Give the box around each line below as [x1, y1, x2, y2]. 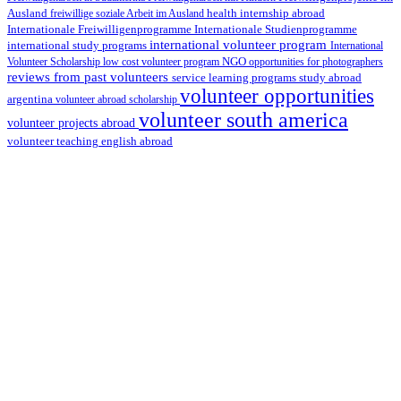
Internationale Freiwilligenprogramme [7, 22, 194, 36]
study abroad [299, 70, 362, 84]
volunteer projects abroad [7, 115, 139, 130]
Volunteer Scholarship [7, 55, 103, 68]
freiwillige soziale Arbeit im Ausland [50, 6, 207, 20]
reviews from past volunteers [7, 69, 172, 84]
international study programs [7, 38, 149, 52]
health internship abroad [207, 5, 325, 20]
